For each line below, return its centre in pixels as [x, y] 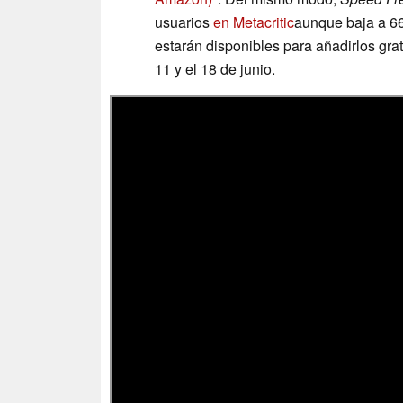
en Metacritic [254, 22]
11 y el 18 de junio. [215, 69]
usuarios [184, 22]
